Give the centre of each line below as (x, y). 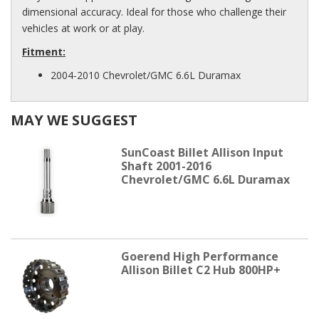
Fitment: (44, 51)
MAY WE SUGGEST (74, 120)
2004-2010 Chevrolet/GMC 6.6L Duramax (146, 75)
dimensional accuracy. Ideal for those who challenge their (154, 11)
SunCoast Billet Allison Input (202, 152)
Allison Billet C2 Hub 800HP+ (200, 270)
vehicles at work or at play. (83, 28)
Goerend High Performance (199, 256)
